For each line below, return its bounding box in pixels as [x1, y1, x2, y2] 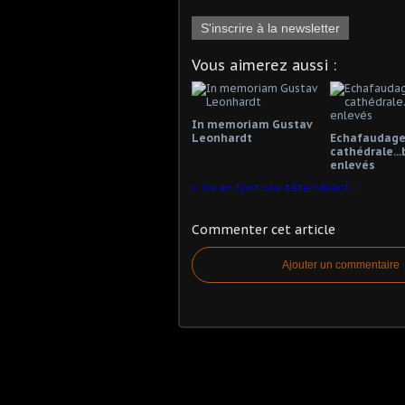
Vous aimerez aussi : [192, 56, 336, 74]
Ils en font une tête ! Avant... [202, 181, 358, 194]
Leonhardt [192, 131, 252, 145]
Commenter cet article [192, 221, 335, 238]
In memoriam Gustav [192, 118, 313, 131]
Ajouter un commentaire [282, 259, 400, 271]
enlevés [329, 158, 375, 172]
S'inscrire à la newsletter [201, 21, 340, 35]
